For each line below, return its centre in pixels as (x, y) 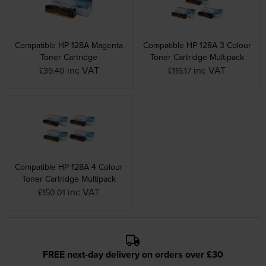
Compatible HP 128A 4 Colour (69, 167)
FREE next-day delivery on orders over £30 (133, 255)
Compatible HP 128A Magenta (69, 45)
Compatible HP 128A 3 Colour (197, 45)
